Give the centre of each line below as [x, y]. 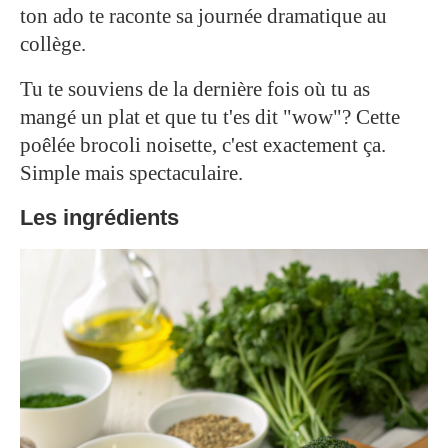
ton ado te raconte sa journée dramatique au [203, 15]
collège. [53, 43]
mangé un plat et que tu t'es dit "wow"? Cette [210, 116]
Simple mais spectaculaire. [131, 172]
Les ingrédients [99, 217]
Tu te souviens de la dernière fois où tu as [195, 88]
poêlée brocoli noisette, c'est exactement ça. [203, 144]
